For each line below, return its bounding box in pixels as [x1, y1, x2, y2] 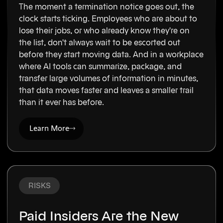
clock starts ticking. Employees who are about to [19, 15, 198, 23]
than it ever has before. [19, 99, 105, 107]
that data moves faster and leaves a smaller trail [19, 87, 194, 95]
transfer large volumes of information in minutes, [19, 75, 199, 83]
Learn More [29, 123, 70, 133]
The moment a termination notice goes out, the [19, 3, 195, 11]
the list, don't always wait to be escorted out [19, 39, 181, 47]
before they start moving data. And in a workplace [19, 51, 204, 59]
